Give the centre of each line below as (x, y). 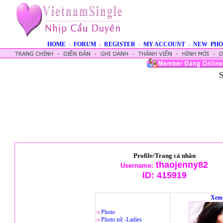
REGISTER (120, 44)
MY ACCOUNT (164, 44)
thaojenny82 (181, 165)
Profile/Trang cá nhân (164, 156)
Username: (137, 166)
